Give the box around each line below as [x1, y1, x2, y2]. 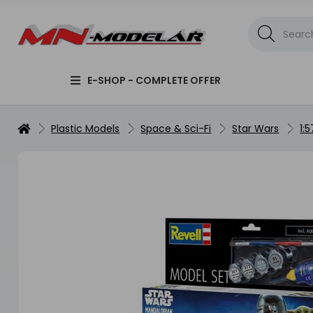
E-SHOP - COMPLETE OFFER [87, 73, 221, 87]
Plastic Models [51, 122, 120, 136]
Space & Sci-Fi [140, 122, 212, 136]
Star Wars [232, 122, 279, 136]
